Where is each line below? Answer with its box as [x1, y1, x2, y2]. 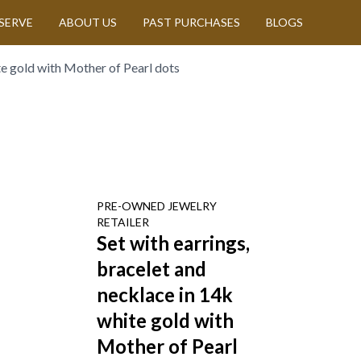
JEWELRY [168, 198, 217, 213]
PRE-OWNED [97, 198, 168, 213]
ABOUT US [59, 15, 117, 29]
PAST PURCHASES [143, 15, 240, 29]
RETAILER [97, 214, 149, 229]
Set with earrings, [97, 230, 250, 255]
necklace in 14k [97, 282, 233, 306]
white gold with [97, 308, 234, 332]
